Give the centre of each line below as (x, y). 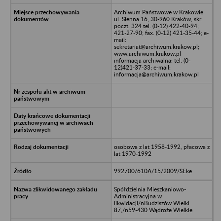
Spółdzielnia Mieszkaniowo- (150, 189)
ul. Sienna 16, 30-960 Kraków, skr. (158, 19)
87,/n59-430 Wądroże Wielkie (153, 210)
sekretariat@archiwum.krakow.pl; (156, 46)
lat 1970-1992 (132, 153)
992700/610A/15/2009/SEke (153, 171)
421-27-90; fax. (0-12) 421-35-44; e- (161, 33)
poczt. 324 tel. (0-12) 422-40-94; (156, 26)
